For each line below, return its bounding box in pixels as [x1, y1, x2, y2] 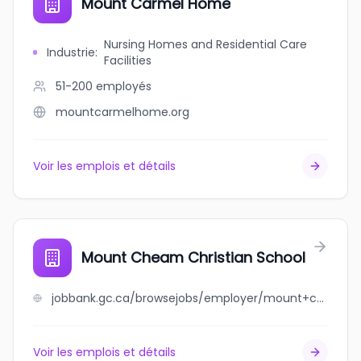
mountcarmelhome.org [56, 104, 189, 120]
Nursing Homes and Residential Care [104, 36, 308, 52]
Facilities [104, 52, 152, 68]
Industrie [47, 44, 96, 60]
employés [96, 78, 151, 94]
